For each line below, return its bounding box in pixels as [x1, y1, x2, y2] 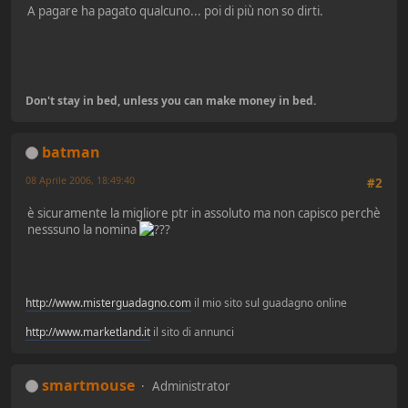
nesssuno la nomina [27, 221, 139, 239]
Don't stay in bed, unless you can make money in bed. [25, 92, 316, 108]
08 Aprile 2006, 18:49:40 [25, 172, 135, 187]
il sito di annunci [150, 323, 234, 340]
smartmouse [42, 374, 135, 395]
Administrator [152, 377, 230, 394]
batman [42, 141, 100, 162]
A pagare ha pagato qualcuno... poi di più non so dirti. [27, 3, 323, 20]
